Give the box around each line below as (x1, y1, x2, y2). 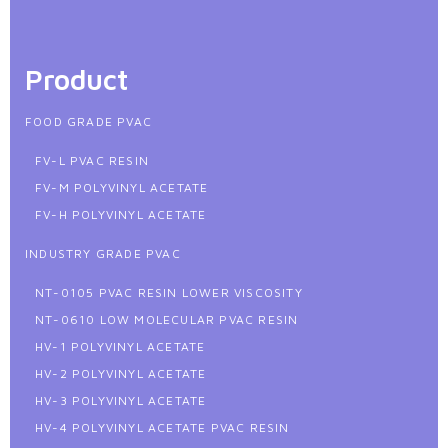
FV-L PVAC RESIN (35, 153, 149, 169)
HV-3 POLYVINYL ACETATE (35, 393, 207, 409)
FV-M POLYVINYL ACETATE (35, 180, 209, 196)
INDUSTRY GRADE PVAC (25, 246, 181, 262)
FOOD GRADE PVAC (25, 114, 152, 130)
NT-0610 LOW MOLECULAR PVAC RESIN (35, 312, 299, 328)
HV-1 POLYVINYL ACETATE (35, 339, 206, 355)
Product (25, 63, 128, 97)
